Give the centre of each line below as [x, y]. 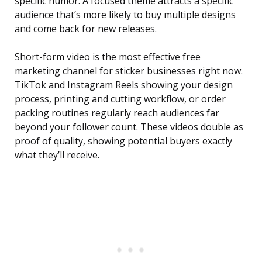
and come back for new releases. [86, 29]
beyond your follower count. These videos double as [129, 127]
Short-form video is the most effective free [108, 57]
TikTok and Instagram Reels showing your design [124, 85]
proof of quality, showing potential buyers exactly [123, 141]
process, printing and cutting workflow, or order [120, 99]
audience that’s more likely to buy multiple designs [125, 15]
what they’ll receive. [57, 155]
